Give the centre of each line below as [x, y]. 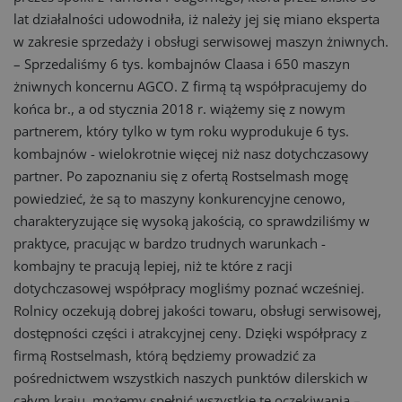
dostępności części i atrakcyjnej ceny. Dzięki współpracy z [190, 333]
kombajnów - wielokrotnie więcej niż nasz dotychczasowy [191, 153]
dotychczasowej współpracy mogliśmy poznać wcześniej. [189, 288]
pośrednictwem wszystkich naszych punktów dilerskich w [191, 378]
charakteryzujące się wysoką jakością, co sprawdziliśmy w [192, 221]
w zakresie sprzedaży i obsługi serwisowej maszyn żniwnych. [201, 41]
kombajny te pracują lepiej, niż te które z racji [153, 266]
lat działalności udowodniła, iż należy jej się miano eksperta [197, 19]
